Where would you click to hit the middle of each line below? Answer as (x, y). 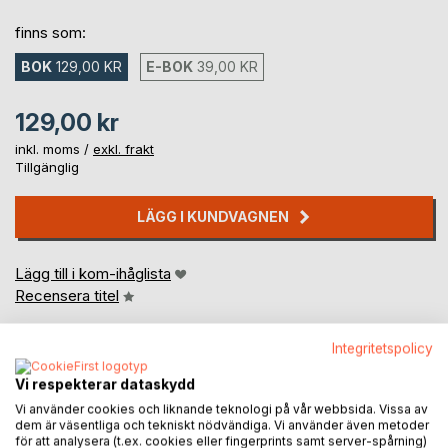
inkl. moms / (54, 149)
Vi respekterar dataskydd (105, 384)
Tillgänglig (47, 167)
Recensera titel (67, 296)
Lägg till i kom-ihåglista (93, 274)
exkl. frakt (123, 149)
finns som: (50, 32)
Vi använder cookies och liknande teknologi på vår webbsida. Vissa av (221, 409)
